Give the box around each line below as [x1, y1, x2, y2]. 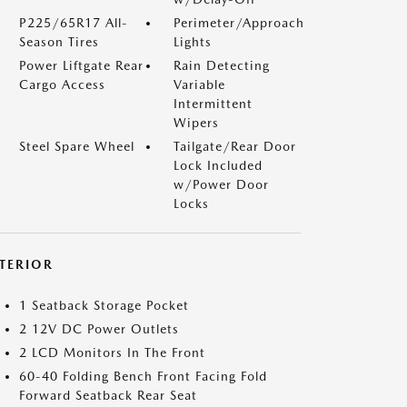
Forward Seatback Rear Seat [19, 388, 197, 402]
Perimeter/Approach [174, 15, 304, 30]
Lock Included [174, 158, 263, 173]
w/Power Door [174, 177, 269, 192]
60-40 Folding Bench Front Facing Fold [19, 369, 267, 383]
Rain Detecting [174, 58, 270, 73]
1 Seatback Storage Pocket [19, 298, 189, 313]
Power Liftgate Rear [19, 58, 144, 73]
